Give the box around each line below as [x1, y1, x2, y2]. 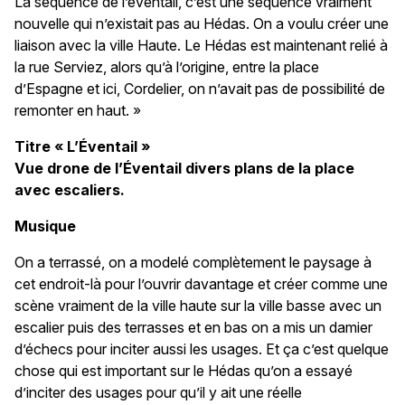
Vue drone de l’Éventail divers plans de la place [14, 158, 354, 177]
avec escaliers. [14, 180, 125, 199]
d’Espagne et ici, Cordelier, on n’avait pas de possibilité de [14, 79, 385, 98]
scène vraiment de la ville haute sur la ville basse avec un [14, 296, 381, 315]
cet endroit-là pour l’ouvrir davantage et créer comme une [14, 274, 388, 293]
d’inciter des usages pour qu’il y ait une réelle [14, 382, 302, 401]
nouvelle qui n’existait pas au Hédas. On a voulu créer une [14, 14, 389, 33]
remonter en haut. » [14, 100, 141, 119]
